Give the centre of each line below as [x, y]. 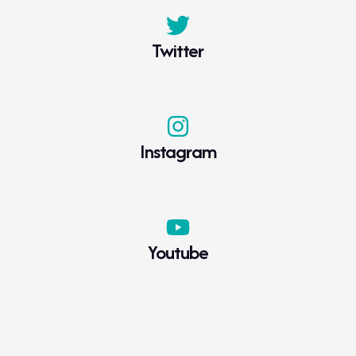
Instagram [178, 152]
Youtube [178, 252]
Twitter [178, 51]
